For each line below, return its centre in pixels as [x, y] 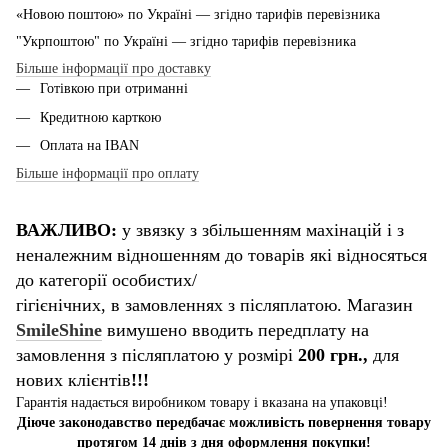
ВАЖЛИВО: [69, 230]
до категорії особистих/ [106, 280]
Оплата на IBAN [89, 146]
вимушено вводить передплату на [235, 330]
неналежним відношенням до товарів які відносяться [221, 255]
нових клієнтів [73, 380]
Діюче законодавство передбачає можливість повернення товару [224, 423]
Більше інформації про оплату [107, 174]
